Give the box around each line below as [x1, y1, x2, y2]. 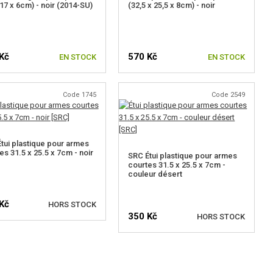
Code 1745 [63, 91, 97, 99]
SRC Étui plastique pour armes [128, 151, 238, 160]
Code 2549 [211, 91, 245, 99]
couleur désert [128, 169, 183, 179]
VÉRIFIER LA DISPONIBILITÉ [130, 255, 243, 266]
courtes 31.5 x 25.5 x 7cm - [128, 160, 226, 169]
